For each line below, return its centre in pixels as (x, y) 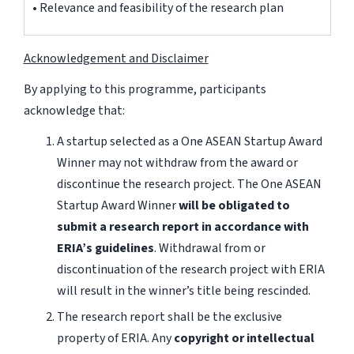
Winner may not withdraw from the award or (177, 162)
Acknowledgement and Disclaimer (116, 58)
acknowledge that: (74, 110)
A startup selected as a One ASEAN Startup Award (189, 141)
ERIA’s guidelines (105, 248)
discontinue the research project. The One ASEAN (189, 184)
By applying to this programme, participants (145, 89)
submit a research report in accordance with (183, 226)
